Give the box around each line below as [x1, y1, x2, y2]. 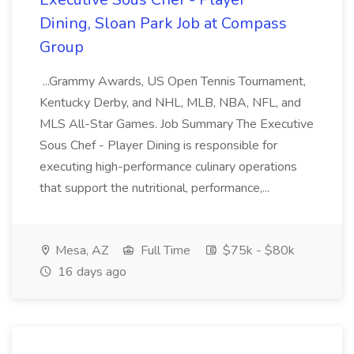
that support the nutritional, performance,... [40, 179, 273, 197]
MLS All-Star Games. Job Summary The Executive [40, 115, 314, 133]
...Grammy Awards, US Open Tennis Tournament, [40, 73, 306, 90]
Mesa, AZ [52, 242, 108, 259]
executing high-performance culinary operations [40, 158, 297, 175]
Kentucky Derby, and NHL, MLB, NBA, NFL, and [40, 94, 301, 111]
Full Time [137, 242, 190, 259]
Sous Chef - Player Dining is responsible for [40, 137, 277, 154]
